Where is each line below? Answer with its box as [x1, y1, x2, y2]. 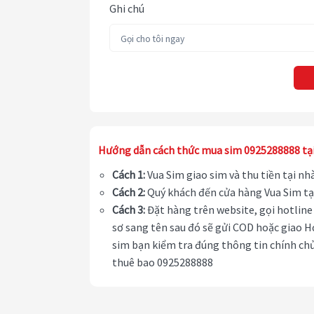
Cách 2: [112, 185, 145, 200]
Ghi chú [109, 1, 144, 16]
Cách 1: [112, 168, 145, 182]
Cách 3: [112, 203, 145, 217]
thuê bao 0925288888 [112, 255, 213, 270]
